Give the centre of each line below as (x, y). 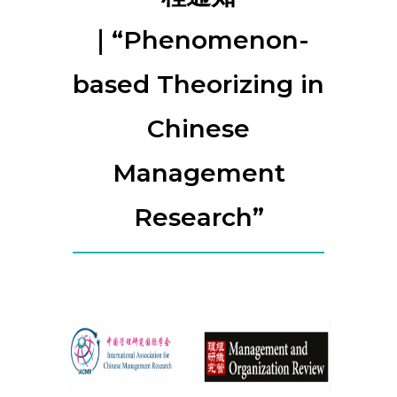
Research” (198, 217)
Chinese (198, 128)
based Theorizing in (198, 84)
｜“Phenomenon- (198, 40)
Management (198, 173)
